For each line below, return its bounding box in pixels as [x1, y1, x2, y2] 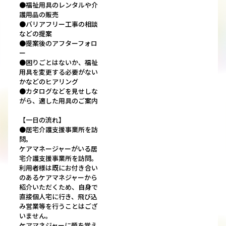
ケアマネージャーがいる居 [19, 144, 97, 154]
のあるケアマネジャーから [19, 173, 97, 183]
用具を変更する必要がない [19, 67, 98, 77]
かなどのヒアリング [19, 77, 78, 87]
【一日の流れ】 [19, 115, 65, 125]
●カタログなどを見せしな [19, 86, 98, 96]
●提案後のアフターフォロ [19, 38, 97, 48]
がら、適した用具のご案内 [19, 96, 98, 106]
